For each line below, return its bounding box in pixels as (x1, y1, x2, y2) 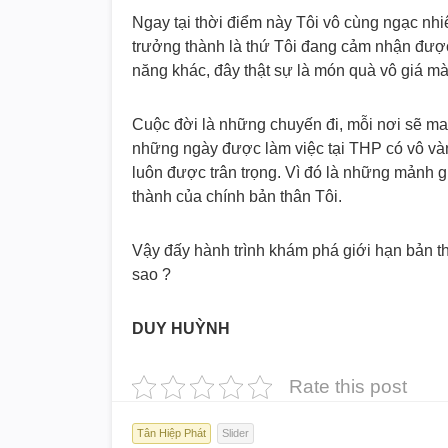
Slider (222, 426, 249, 439)
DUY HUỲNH (132, 319, 230, 337)
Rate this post (289, 375, 407, 397)
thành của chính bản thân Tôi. (132, 187, 342, 205)
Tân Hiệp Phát (137, 426, 206, 439)
